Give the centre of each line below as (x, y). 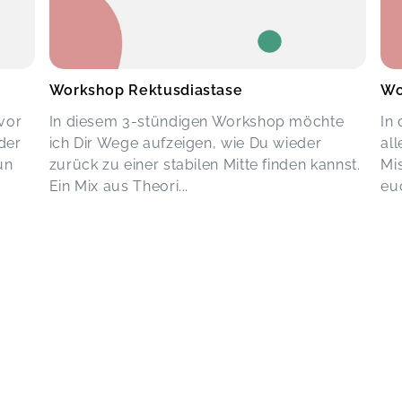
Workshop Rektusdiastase (146, 91)
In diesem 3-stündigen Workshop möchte (197, 122)
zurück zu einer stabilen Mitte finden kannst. (205, 165)
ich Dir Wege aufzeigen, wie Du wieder (185, 144)
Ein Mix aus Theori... (119, 187)
